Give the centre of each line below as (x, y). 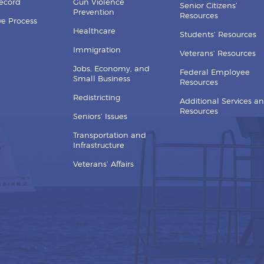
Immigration (97, 50)
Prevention (94, 12)
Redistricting (97, 98)
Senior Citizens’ (208, 6)
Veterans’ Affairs (104, 164)
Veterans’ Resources (217, 54)
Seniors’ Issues (100, 117)
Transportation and (110, 136)
